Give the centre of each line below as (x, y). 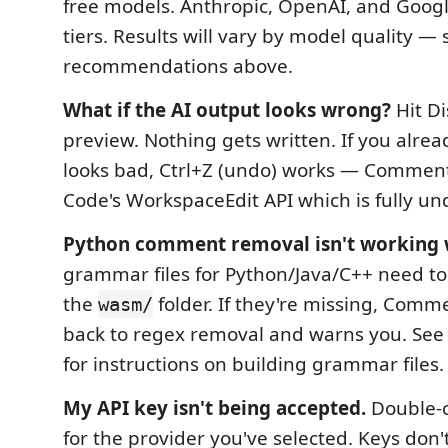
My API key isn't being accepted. (214, 408)
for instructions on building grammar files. (253, 364)
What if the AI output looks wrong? (227, 110)
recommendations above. (178, 66)
